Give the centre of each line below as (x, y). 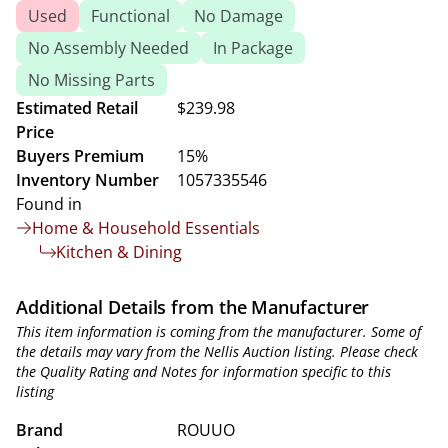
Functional (130, 16)
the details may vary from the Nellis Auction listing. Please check (217, 351)
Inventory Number (87, 180)
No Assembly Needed (108, 48)
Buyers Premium (80, 156)
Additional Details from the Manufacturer (193, 307)
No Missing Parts (91, 80)
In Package (253, 48)
